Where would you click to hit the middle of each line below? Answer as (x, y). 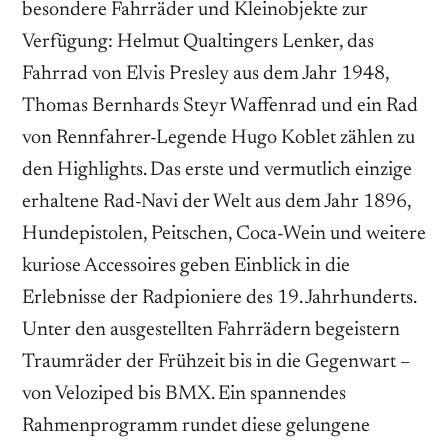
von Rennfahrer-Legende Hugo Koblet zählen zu (218, 137)
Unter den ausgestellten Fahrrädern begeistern (211, 329)
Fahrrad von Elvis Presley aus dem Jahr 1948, (205, 73)
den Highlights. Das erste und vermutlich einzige (217, 169)
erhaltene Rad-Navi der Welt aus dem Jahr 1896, (216, 201)
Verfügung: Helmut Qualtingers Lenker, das (198, 41)
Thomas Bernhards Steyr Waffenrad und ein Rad (220, 105)
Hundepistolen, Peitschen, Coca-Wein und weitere (224, 233)
